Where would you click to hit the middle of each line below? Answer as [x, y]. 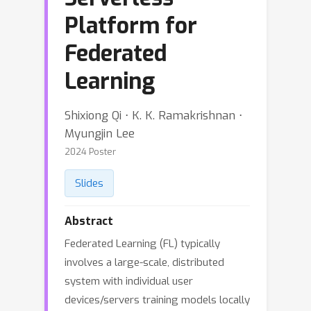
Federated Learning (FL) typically [142, 244]
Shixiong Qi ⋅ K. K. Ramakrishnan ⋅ [153, 115]
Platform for [131, 26]
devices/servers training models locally [157, 300]
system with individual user [129, 281]
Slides [89, 183]
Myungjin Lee [100, 133]
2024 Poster [90, 152]
